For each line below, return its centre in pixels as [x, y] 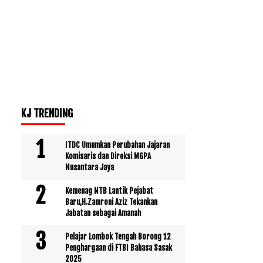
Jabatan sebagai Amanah [103, 213]
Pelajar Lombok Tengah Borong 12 [118, 236]
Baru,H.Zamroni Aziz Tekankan [111, 202]
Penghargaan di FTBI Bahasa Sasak [119, 247]
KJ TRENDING [47, 113]
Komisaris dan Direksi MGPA [108, 156]
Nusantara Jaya [90, 167]
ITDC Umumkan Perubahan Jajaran [117, 145]
